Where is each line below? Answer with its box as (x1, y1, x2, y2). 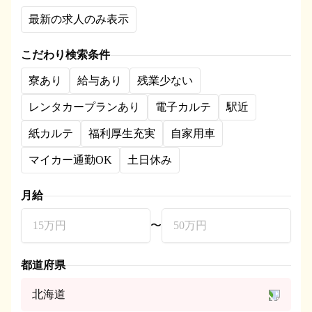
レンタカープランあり (29, 101, 140, 113)
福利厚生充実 (88, 127, 155, 139)
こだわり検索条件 (21, 49, 110, 61)
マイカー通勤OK (29, 154, 112, 166)
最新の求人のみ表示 (29, 13, 129, 25)
